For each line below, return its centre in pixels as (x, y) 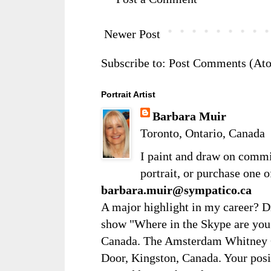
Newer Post (132, 34)
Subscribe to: (135, 63)
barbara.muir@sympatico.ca (176, 190)
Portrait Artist (128, 94)
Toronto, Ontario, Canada (203, 133)
